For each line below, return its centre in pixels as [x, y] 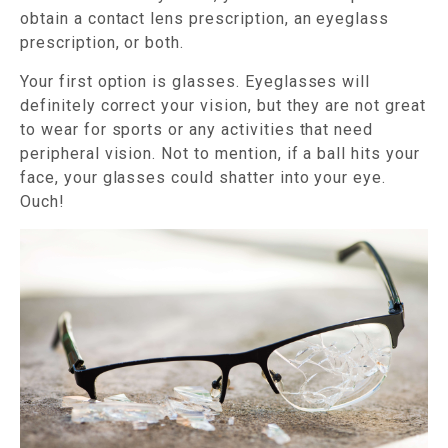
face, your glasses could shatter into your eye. [203, 177]
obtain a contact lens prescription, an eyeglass [205, 18]
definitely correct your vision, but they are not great [223, 105]
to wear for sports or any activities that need [197, 129]
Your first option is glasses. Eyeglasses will [195, 81]
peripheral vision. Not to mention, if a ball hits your [220, 153]
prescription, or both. [102, 42]
